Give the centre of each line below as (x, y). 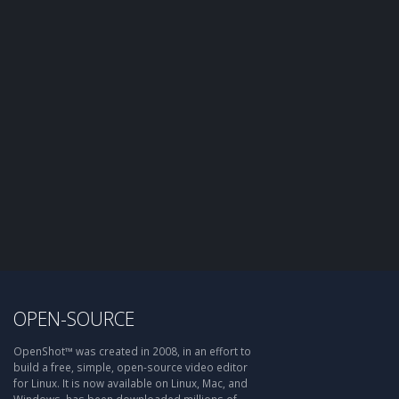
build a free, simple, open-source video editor (130, 367)
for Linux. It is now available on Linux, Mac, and (130, 383)
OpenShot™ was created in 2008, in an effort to (132, 351)
